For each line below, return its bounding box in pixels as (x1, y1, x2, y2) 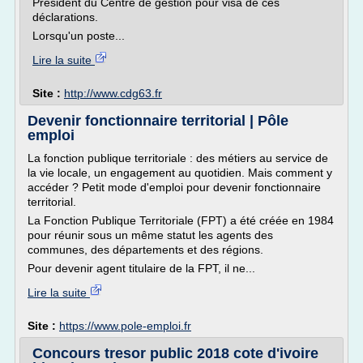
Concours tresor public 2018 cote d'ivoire (32, 345, 318, 361)
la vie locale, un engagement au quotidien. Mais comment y (28, 166, 332, 179)
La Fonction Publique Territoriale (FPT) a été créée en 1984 (28, 214, 334, 227)
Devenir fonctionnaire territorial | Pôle (28, 113, 288, 129)
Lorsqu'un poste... (32, 29, 125, 42)
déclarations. (32, 11, 98, 23)
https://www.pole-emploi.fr (59, 319, 191, 332)
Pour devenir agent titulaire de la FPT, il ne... (28, 262, 255, 275)
